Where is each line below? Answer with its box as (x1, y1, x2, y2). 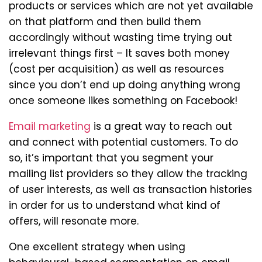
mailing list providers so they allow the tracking (9, 166, 247, 181)
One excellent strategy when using (9, 239, 185, 254)
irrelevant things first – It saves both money (9, 46, 230, 60)
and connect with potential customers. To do (9, 135, 238, 149)
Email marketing (9, 119, 91, 133)
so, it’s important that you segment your (9, 150, 213, 165)
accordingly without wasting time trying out (9, 30, 232, 44)
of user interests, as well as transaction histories (9, 182, 252, 196)
